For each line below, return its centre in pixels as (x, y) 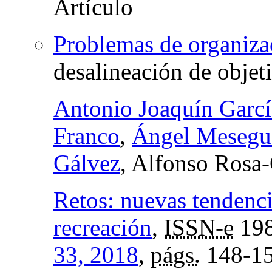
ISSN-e (199, 227)
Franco (87, 135)
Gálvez (87, 163)
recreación (103, 227)
